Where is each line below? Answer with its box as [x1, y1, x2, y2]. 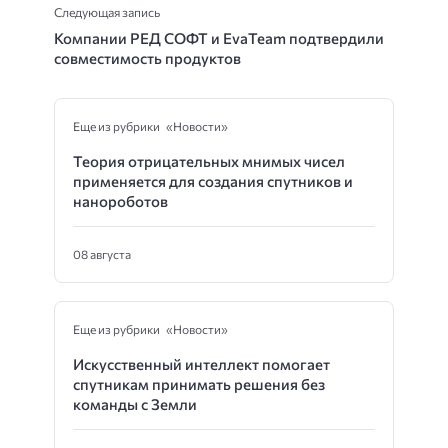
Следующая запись [54, 4, 160, 21]
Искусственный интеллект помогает [73, 355, 330, 374]
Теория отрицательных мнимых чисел [73, 152, 345, 171]
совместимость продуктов [54, 49, 241, 68]
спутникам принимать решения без [73, 375, 325, 394]
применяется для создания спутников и [73, 172, 353, 191]
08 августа [73, 247, 131, 262]
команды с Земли [73, 395, 197, 414]
